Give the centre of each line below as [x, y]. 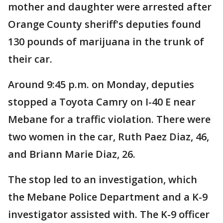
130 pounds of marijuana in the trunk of [106, 42]
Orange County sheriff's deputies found [105, 24]
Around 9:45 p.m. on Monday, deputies [101, 84]
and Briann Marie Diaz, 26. [72, 154]
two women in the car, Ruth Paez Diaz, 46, [109, 137]
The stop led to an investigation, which [103, 179]
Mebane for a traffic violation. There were [109, 119]
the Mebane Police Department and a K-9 [108, 197]
